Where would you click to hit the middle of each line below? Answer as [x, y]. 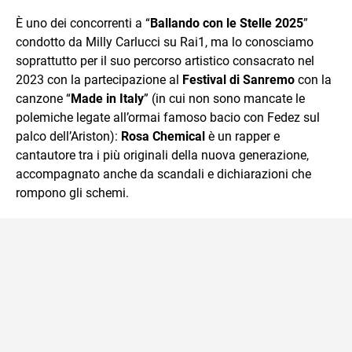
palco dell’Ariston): [68, 136]
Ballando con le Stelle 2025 [227, 23]
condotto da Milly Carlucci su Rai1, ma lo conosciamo [165, 42]
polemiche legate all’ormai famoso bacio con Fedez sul [168, 117]
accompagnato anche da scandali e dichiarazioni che [163, 174]
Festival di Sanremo [238, 79]
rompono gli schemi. [72, 192]
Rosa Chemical [163, 136]
